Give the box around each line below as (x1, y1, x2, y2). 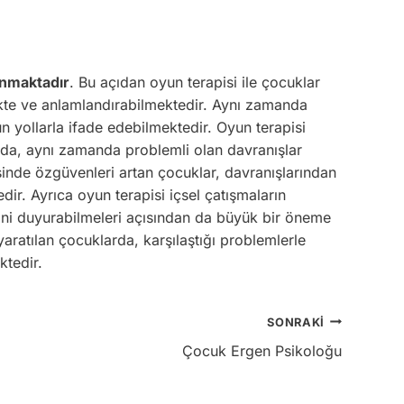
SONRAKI (267, 315, 325, 329)
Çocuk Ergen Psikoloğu (182, 341, 343, 360)
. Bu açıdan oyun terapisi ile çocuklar (69, 72, 320, 91)
